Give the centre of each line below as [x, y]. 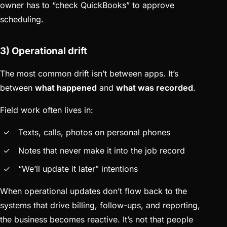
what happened [66, 88]
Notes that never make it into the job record [102, 151]
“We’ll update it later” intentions [78, 169]
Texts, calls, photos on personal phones [94, 133]
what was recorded [155, 88]
